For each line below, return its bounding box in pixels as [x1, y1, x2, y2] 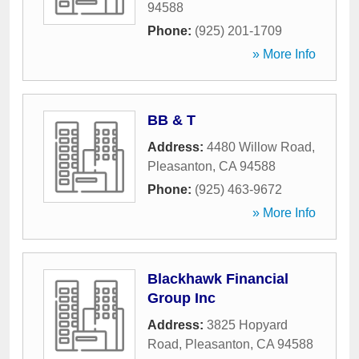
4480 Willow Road [207, 140, 312, 154]
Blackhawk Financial [147, 271, 288, 287]
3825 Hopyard [207, 318, 288, 332]
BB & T [147, 112, 196, 128]
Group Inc [147, 290, 216, 306]
